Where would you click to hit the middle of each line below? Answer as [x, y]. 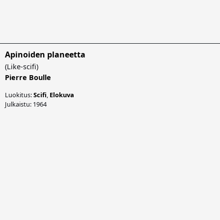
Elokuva [62, 95]
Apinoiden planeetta [45, 54]
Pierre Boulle [28, 77]
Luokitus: [19, 95]
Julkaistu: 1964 [26, 104]
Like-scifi [22, 66]
